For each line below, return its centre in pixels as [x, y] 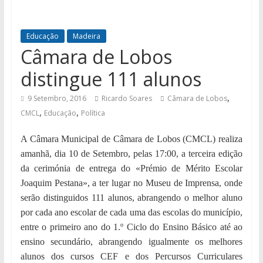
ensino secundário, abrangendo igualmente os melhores [131, 242]
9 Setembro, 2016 [57, 99]
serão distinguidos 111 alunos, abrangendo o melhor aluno [131, 198]
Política [93, 113]
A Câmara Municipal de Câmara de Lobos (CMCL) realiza [131, 139]
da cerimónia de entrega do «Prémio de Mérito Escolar [131, 168]
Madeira [86, 36]
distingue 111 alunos [111, 79]
